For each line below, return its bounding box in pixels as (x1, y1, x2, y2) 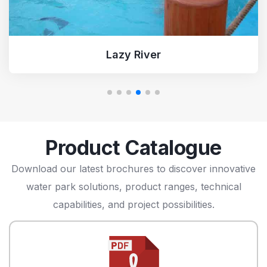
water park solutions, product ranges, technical (26, 180, 241, 193)
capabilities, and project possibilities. (52, 198, 215, 210)
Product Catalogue (45, 135, 222, 160)
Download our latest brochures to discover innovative (11, 162, 256, 175)
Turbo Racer (101, 48, 166, 61)
